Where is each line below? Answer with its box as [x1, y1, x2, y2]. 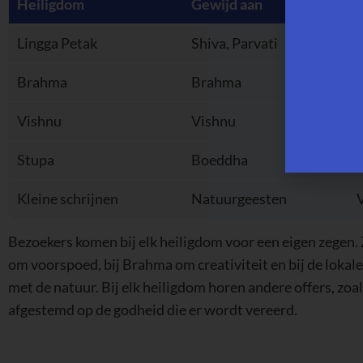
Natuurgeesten [191, 190, 287, 208]
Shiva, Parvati [191, 35, 278, 53]
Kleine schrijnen [17, 190, 118, 208]
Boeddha [191, 152, 248, 169]
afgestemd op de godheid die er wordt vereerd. [8, 301, 297, 319]
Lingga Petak [17, 35, 97, 53]
